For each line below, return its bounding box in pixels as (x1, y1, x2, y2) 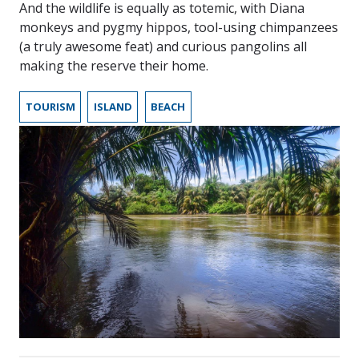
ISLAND (93, 99, 132, 115)
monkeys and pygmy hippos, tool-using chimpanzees (19, 18, 338, 36)
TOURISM (25, 99, 75, 115)
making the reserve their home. (19, 56, 208, 75)
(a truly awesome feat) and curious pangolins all (19, 37, 307, 55)
